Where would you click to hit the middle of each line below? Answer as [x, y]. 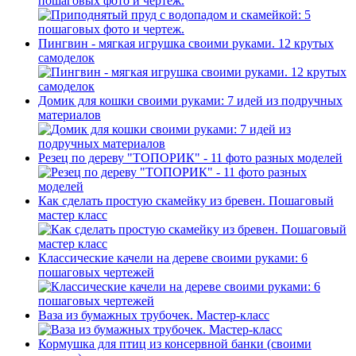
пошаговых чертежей [96, 273]
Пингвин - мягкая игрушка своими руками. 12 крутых [186, 44]
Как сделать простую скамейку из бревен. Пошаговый [186, 201]
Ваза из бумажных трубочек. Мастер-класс [154, 315]
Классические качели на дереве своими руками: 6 [173, 258]
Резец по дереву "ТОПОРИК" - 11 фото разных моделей [190, 158]
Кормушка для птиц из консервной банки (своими [175, 344]
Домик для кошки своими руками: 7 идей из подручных [190, 101]
